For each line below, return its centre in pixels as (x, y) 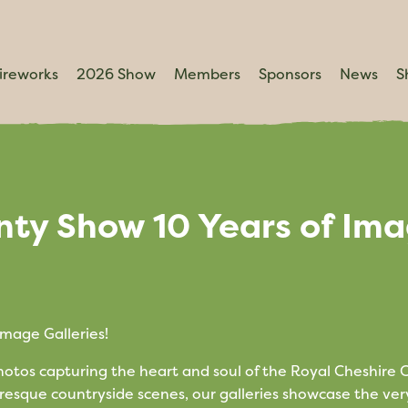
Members (207, 74)
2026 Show (116, 74)
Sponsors (290, 74)
